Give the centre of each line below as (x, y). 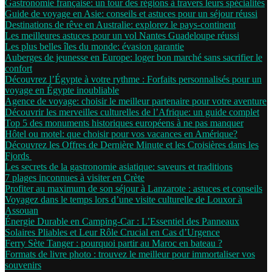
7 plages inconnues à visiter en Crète (75, 178)
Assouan (22, 210)
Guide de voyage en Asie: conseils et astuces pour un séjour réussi (131, 14)
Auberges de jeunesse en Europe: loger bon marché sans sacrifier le (134, 57)
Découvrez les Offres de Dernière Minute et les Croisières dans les (132, 145)
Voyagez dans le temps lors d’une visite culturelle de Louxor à (124, 199)
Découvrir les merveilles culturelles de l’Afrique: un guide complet (132, 112)
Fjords (18, 156)
